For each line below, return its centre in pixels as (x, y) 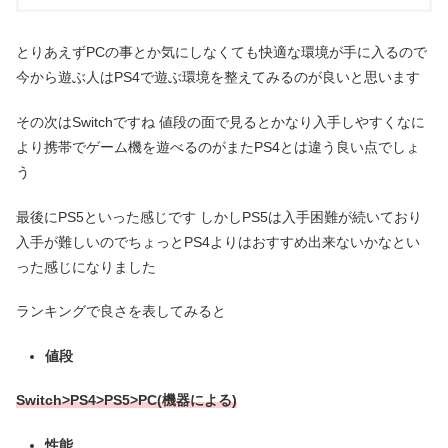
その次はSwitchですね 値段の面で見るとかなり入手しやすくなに (220, 121)
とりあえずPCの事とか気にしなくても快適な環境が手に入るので (221, 52)
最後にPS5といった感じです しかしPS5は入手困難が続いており (219, 216)
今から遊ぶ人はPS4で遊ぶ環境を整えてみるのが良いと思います (218, 77)
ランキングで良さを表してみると (121, 311)
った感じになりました (86, 266)
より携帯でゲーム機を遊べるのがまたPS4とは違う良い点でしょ (218, 146)
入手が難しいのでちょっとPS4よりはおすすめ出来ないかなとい (218, 241)
